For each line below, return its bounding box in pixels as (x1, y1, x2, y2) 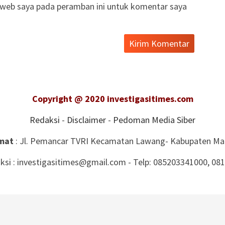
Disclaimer (67, 114, 106, 126)
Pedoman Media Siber (113, 114, 195, 126)
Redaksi (30, 114, 60, 126)
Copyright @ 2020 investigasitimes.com (32, 93, 193, 105)
